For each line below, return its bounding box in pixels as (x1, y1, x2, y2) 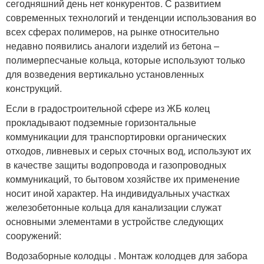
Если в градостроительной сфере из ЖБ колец (6, 101, 210, 115)
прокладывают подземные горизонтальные (6, 115, 196, 129)
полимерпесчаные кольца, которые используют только (6, 52, 245, 67)
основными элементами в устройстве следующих (6, 214, 223, 228)
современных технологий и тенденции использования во (6, 10, 256, 24)
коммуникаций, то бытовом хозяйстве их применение (6, 171, 240, 186)
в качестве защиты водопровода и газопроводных (6, 157, 226, 171)
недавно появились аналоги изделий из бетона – (6, 38, 219, 52)
